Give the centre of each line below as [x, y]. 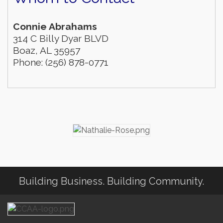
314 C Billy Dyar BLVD [61, 39]
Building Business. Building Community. [111, 181]
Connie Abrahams [55, 27]
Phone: [28, 62]
